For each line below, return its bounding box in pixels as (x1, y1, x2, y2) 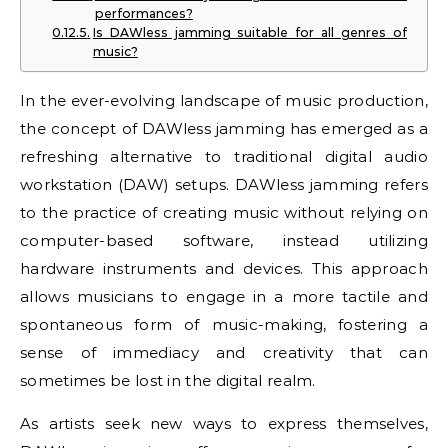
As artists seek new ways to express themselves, (20, 413, 428, 433)
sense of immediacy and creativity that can (20, 342, 428, 362)
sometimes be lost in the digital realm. (20, 370, 316, 390)
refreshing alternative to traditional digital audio (20, 146, 428, 166)
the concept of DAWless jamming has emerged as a (20, 118, 428, 138)
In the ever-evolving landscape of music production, (20, 90, 428, 110)
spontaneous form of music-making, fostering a (20, 314, 428, 334)
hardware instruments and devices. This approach (20, 258, 428, 278)
